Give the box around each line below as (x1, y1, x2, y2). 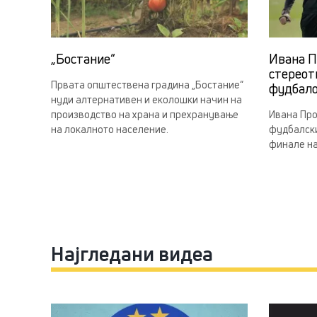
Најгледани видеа (51, 241, 213, 267)
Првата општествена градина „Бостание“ (51, 78, 243, 92)
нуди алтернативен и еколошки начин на (51, 93, 242, 107)
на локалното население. (51, 122, 168, 137)
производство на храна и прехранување (51, 108, 238, 122)
